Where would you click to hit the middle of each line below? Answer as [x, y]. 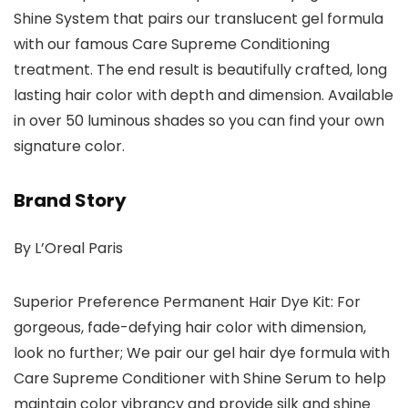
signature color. [69, 147]
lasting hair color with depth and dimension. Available [204, 96]
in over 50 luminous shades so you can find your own [199, 121]
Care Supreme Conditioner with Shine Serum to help [200, 379]
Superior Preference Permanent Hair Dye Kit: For [187, 302]
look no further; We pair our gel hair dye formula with [202, 353]
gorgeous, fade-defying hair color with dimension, [190, 328]
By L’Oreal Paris [68, 249]
